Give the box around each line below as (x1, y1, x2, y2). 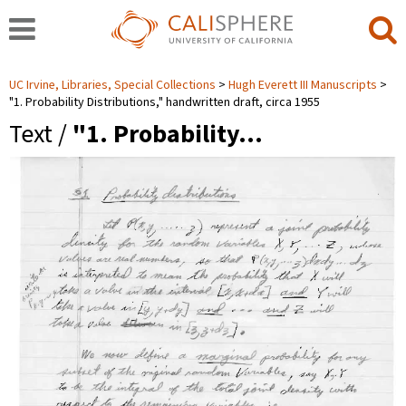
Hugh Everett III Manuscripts (228, 76, 377, 94)
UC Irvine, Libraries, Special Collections (9, 76, 218, 94)
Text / (9, 116, 72, 152)
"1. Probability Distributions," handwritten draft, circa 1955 (9, 93, 320, 111)
